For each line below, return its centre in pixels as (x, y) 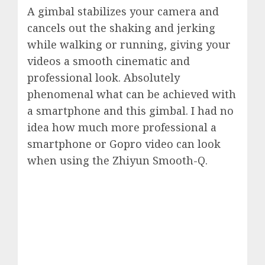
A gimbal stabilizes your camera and (123, 11)
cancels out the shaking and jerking (121, 28)
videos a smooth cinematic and (109, 61)
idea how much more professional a (122, 127)
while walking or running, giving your (129, 44)
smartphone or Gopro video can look (124, 144)
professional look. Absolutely (104, 77)
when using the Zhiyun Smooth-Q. (117, 160)
